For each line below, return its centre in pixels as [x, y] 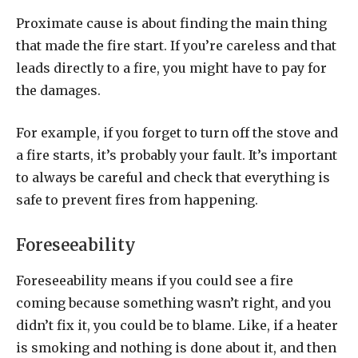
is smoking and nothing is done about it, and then [176, 348]
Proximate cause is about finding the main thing [171, 24]
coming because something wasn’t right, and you [174, 303]
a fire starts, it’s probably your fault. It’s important [177, 155]
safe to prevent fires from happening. [137, 199]
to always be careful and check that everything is [173, 177]
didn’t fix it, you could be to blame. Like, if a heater [177, 326]
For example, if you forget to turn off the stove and [177, 132]
